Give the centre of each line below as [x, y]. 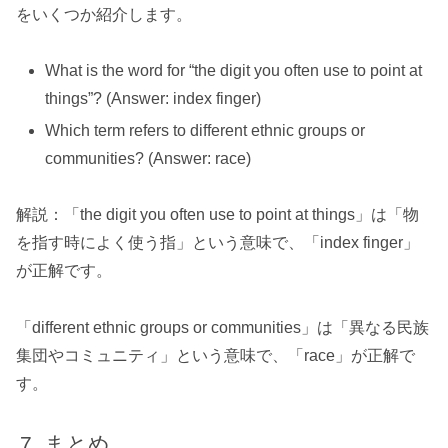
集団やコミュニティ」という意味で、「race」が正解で [215, 356]
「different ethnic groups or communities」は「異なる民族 [222, 328]
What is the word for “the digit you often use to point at [234, 71]
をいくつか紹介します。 [104, 14]
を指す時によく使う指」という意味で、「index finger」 [217, 243]
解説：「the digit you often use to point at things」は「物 [217, 215]
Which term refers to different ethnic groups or [205, 130]
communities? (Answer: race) [148, 158]
